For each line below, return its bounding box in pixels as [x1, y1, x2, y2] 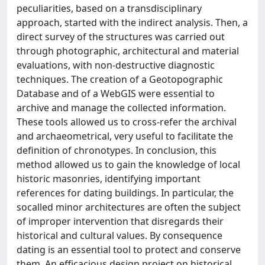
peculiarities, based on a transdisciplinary [17, 2, 202, 15]
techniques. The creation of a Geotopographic [17, 73, 223, 86]
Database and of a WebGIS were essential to [17, 87, 215, 100]
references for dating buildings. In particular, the [17, 186, 234, 199]
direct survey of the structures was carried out [17, 30, 225, 43]
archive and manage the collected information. [17, 101, 226, 114]
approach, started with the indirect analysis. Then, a [17, 16, 248, 29]
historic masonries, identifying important [17, 172, 201, 185]
